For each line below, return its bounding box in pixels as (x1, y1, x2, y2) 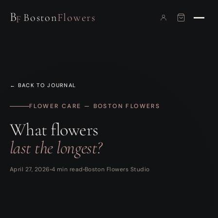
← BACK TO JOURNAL (10, 82, 76, 89)
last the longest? (10, 137, 102, 158)
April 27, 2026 (10, 165, 50, 173)
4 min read (51, 165, 83, 173)
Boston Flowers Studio (84, 165, 150, 173)
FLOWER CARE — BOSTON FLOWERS (29, 102, 161, 110)
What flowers (10, 119, 98, 140)
